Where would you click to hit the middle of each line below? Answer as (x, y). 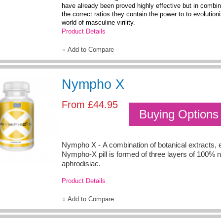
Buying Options (179, 114)
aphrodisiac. (81, 164)
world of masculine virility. (98, 23)
